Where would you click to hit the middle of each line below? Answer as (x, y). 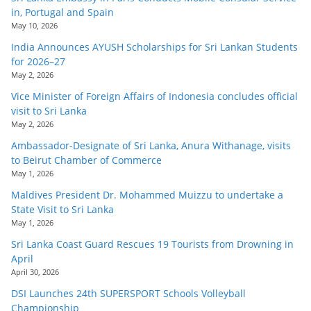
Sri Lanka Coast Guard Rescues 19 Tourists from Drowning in (152, 244)
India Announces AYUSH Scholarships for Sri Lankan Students (154, 47)
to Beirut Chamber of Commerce (86, 160)
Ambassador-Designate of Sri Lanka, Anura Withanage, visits (151, 146)
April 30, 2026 (35, 272)
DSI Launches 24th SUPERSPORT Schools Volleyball (128, 294)
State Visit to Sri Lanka (62, 210)
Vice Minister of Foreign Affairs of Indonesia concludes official (154, 96)
